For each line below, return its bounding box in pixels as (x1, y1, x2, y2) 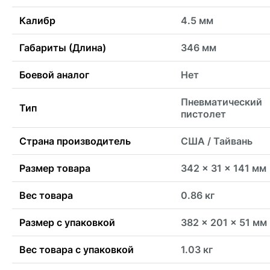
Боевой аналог (19, 69, 89, 81)
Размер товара (19, 162, 90, 175)
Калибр (19, 14, 55, 27)
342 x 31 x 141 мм (181, 162, 266, 175)
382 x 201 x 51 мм (181, 216, 267, 229)
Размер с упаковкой (19, 216, 115, 229)
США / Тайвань (181, 135, 253, 148)
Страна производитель (19, 135, 131, 148)
